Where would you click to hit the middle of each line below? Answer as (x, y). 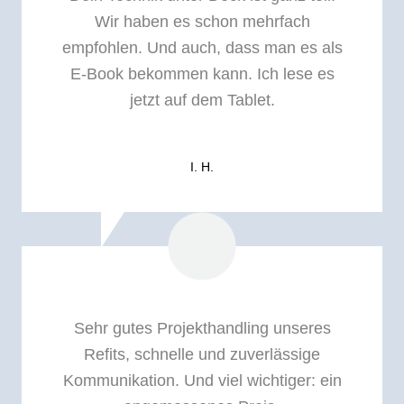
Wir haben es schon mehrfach (202, 21)
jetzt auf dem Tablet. (202, 100)
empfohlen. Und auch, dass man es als (202, 47)
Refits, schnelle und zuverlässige (202, 355)
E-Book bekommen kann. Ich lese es (202, 73)
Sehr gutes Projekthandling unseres (202, 329)
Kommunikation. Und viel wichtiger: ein (202, 381)
